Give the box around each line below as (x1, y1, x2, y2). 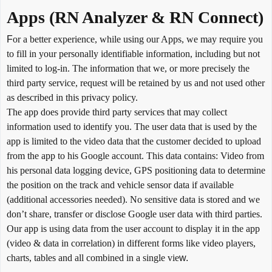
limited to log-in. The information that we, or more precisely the (7, 63, 250, 73)
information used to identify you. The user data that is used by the (7, 121, 257, 132)
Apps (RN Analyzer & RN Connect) (7, 8, 263, 27)
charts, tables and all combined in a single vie (7, 253, 179, 263)
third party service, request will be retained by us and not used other (7, 78, 265, 88)
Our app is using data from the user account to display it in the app (7, 223, 260, 234)
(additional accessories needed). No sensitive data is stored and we (7, 194, 260, 205)
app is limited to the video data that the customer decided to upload (7, 136, 261, 146)
